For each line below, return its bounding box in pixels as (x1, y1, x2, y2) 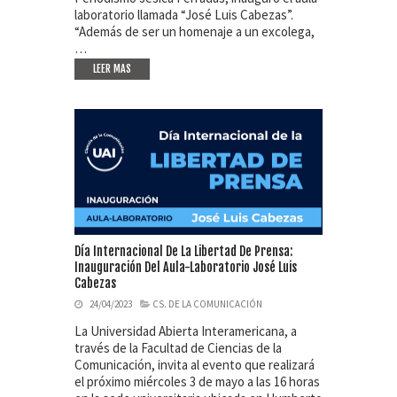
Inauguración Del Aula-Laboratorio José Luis (74, 260, 297, 276)
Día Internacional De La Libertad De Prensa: (74, 244, 292, 260)
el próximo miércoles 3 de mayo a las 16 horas (74, 373, 320, 391)
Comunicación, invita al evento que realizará (74, 356, 315, 374)
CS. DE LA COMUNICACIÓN (152, 298, 262, 311)
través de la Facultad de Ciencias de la (74, 339, 282, 357)
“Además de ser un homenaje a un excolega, (74, 23, 315, 41)
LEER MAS (93, 62, 131, 76)
